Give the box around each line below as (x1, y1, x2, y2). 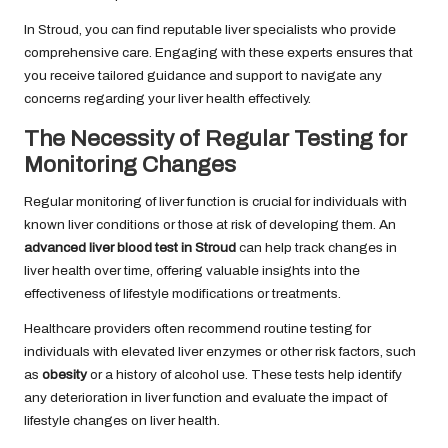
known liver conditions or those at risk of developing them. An (24, 216, 396, 232)
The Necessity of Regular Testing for (24, 125, 407, 151)
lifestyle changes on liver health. (24, 412, 220, 428)
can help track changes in (236, 239, 397, 255)
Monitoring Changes (24, 151, 236, 177)
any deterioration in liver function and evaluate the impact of (24, 389, 387, 405)
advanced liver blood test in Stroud (24, 239, 236, 255)
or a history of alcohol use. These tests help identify (87, 366, 402, 382)
